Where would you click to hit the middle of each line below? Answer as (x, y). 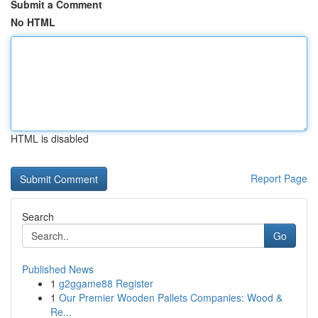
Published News (58, 269)
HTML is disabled (50, 138)
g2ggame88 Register (106, 283)
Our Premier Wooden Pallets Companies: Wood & (171, 297)
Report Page (279, 178)
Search (38, 216)
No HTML (33, 22)
